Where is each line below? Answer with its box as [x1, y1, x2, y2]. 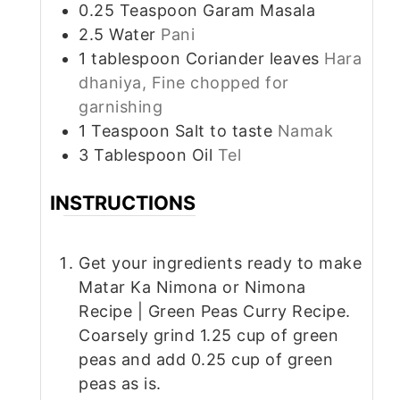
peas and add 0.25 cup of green [79, 349, 333, 369]
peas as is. [79, 373, 162, 393]
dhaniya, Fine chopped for [79, 72, 289, 92]
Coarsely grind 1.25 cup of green [79, 325, 338, 345]
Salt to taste [174, 121, 272, 140]
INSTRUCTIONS [50, 190, 196, 214]
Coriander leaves [185, 48, 320, 68]
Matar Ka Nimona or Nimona [79, 277, 306, 296]
